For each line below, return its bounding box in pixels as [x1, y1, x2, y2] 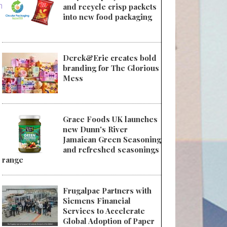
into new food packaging [63, 12, 152, 22]
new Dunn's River [63, 124, 128, 135]
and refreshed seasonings [63, 144, 159, 155]
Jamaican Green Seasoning [63, 134, 161, 145]
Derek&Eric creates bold [63, 53, 157, 63]
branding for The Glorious [63, 63, 159, 73]
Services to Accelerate [63, 206, 145, 216]
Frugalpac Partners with [63, 185, 152, 196]
